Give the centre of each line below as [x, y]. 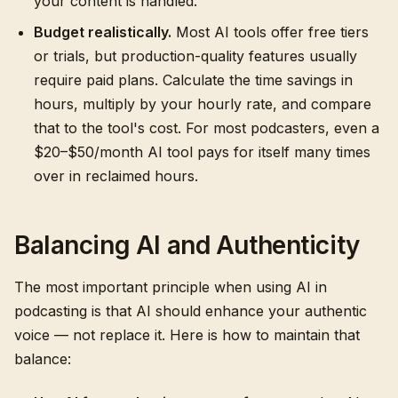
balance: [43, 359]
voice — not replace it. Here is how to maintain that [187, 335]
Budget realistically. [103, 32]
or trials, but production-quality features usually [195, 56]
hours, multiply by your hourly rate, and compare [203, 104]
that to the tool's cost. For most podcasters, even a [207, 128]
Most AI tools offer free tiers [270, 32]
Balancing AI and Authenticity [187, 245]
